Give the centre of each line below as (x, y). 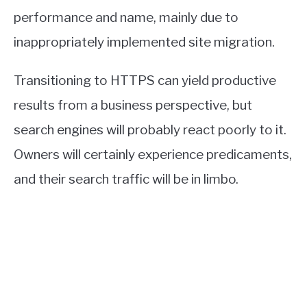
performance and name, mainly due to (126, 18)
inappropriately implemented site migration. (144, 42)
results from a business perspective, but (133, 106)
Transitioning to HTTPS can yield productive (145, 81)
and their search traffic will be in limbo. (126, 180)
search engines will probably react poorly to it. (150, 130)
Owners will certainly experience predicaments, (153, 155)
